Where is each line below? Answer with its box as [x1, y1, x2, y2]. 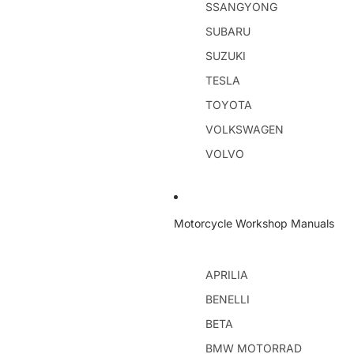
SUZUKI [205, 49, 246, 62]
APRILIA [205, 268, 248, 281]
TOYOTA [205, 98, 252, 111]
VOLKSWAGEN [205, 122, 284, 136]
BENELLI [205, 292, 250, 306]
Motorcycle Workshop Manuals [174, 216, 334, 230]
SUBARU [205, 24, 250, 38]
